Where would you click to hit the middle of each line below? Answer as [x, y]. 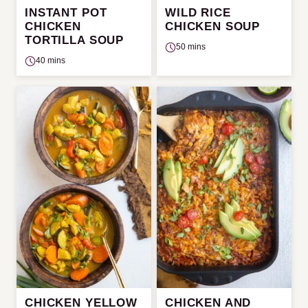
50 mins [191, 47]
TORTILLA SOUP [75, 41]
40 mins [51, 61]
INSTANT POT [66, 13]
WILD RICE [198, 13]
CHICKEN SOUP [213, 27]
